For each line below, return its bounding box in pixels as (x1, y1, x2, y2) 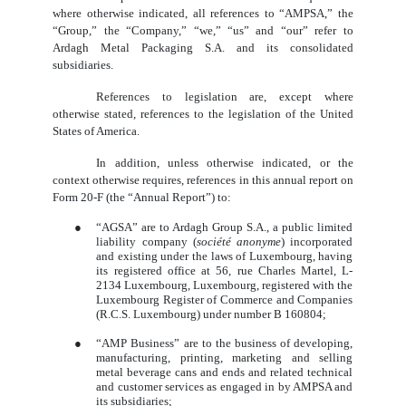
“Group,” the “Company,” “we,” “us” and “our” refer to (53, 23, 353, 37)
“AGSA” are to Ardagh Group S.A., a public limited (96, 219, 353, 234)
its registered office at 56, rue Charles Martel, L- (96, 263, 353, 277)
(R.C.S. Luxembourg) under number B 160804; (96, 306, 327, 321)
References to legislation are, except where (96, 89, 353, 103)
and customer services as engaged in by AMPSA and (96, 379, 353, 393)
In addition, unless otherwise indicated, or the (96, 155, 353, 169)
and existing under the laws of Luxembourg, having (96, 248, 353, 263)
